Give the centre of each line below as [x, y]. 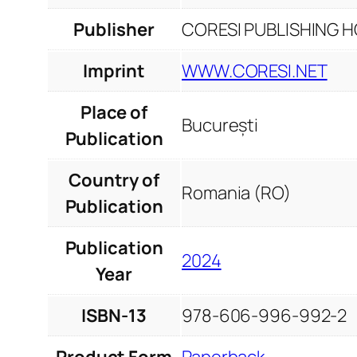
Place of [114, 112]
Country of [114, 180]
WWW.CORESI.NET [255, 71]
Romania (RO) [236, 192]
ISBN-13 [114, 315]
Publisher [114, 29]
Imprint [114, 71]
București [220, 125]
